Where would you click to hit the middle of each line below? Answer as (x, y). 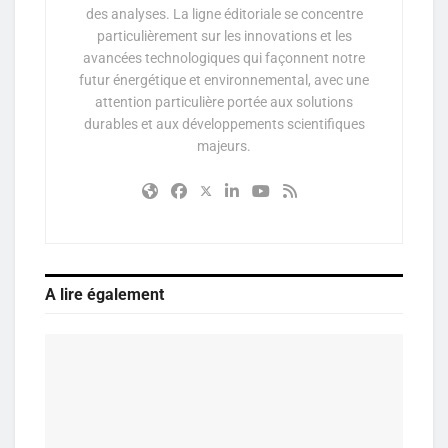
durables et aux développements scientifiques (224, 123)
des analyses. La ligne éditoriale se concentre (224, 13)
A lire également (104, 294)
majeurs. (224, 145)
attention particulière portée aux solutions (224, 101)
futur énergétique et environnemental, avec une (224, 79)
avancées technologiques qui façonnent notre (224, 57)
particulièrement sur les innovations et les (224, 35)
